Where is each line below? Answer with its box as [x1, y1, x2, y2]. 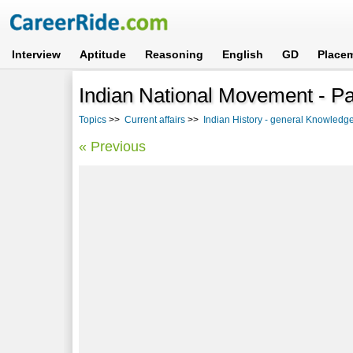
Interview [12, 48, 61, 61]
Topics [79, 113, 107, 125]
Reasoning [145, 48, 204, 61]
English [222, 48, 264, 61]
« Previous [79, 138, 147, 154]
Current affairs [124, 113, 186, 125]
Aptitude [80, 48, 127, 61]
